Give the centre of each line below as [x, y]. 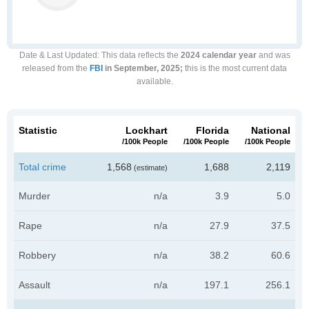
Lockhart [147, 130]
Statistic [38, 130]
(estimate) [150, 168]
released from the [56, 68]
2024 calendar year [218, 55]
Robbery [37, 255]
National [271, 130]
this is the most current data [235, 68]
